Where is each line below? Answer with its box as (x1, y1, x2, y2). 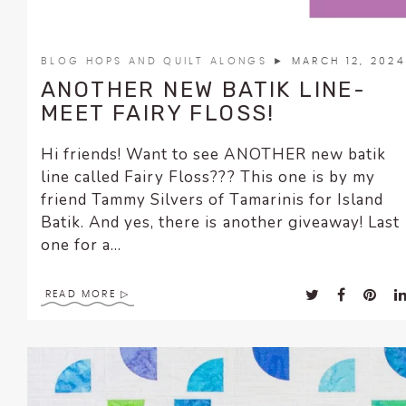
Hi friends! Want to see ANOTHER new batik (41, 144, 386, 166)
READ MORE (45, 289, 116, 300)
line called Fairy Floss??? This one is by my (41, 167, 375, 188)
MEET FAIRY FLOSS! (41, 101, 275, 127)
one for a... (41, 235, 122, 256)
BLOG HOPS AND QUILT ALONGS (41, 56, 274, 67)
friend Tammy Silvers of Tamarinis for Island (41, 189, 383, 211)
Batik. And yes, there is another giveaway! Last (41, 212, 400, 234)
